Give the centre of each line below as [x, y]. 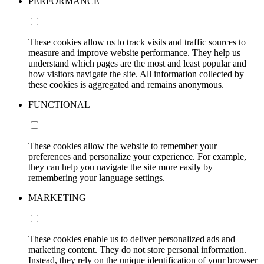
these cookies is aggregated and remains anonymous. [126, 85]
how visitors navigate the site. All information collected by [136, 74]
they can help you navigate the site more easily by [121, 167]
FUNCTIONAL [59, 105]
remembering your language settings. [97, 178]
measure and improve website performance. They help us [134, 53]
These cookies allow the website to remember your [123, 146]
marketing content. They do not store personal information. [137, 250]
